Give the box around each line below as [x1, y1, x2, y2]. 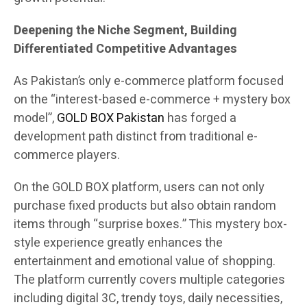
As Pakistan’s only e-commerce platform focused [14, 71, 284, 90]
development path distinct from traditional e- [14, 127, 258, 146]
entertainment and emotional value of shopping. [14, 251, 275, 271]
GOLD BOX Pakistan [57, 108, 164, 127]
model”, [14, 108, 57, 127]
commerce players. [14, 145, 120, 164]
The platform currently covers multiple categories [14, 270, 285, 289]
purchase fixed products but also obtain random [14, 196, 276, 215]
